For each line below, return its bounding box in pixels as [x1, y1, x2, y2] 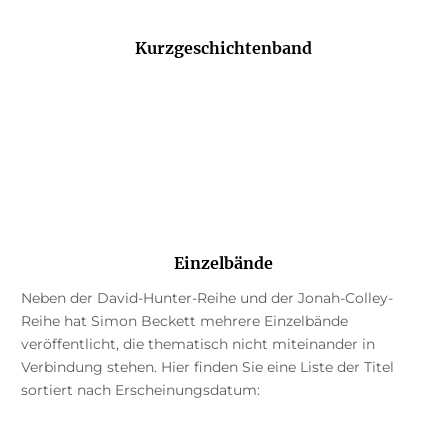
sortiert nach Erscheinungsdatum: [20, 381, 260, 400]
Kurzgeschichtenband [135, 38, 313, 59]
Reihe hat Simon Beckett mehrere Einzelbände [20, 312, 348, 331]
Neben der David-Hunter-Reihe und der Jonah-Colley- [20, 289, 393, 308]
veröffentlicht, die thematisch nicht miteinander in [20, 335, 375, 354]
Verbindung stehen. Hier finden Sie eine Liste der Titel [20, 358, 394, 377]
